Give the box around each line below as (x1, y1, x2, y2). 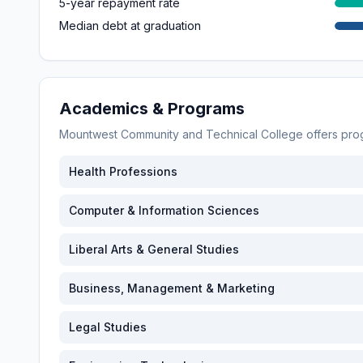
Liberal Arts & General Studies (69, 242, 239, 256)
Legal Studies (69, 320, 147, 334)
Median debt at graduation (59, 19, 201, 32)
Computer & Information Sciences (69, 203, 259, 217)
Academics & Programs (59, 99, 245, 118)
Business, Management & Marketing (69, 281, 275, 295)
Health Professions (69, 164, 177, 178)
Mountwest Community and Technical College (59, 127, 303, 141)
